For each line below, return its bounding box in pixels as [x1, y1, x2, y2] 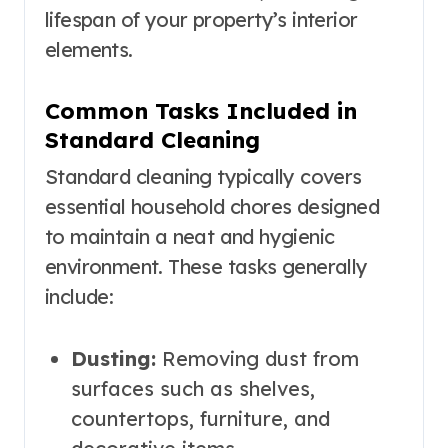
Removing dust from [155, 345, 359, 371]
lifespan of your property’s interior [45, 7, 358, 33]
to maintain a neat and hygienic [45, 223, 335, 249]
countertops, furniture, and [70, 405, 330, 431]
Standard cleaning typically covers [45, 163, 362, 189]
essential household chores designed [45, 193, 379, 219]
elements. [45, 37, 133, 63]
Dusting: [70, 345, 156, 371]
